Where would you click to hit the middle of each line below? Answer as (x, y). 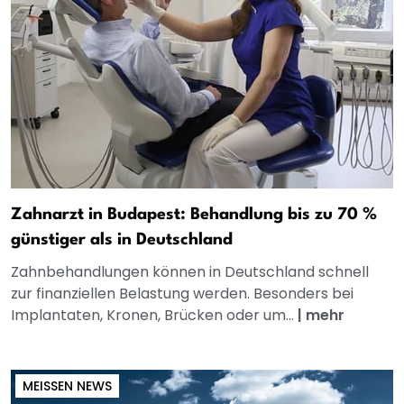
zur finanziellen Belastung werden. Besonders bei (182, 294)
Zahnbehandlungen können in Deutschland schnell (190, 272)
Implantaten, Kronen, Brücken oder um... (154, 316)
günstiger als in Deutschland (122, 240)
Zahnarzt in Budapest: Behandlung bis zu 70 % (194, 215)
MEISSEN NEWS (64, 386)
